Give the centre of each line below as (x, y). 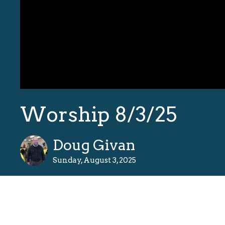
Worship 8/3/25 (98, 115)
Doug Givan (94, 145)
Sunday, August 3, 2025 (94, 160)
